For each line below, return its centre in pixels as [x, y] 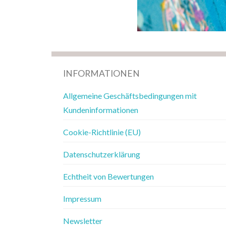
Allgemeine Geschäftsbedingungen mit [130, 95]
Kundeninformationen [100, 109]
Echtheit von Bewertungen [108, 176]
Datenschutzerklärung [101, 154]
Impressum [82, 198]
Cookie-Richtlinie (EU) [102, 132]
